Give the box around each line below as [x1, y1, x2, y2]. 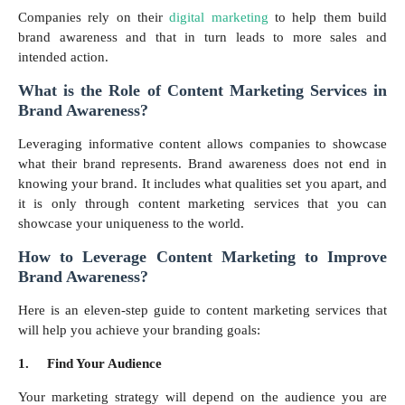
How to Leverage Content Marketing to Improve [18, 248, 387, 267]
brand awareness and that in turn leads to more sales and [18, 30, 387, 45]
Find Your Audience [47, 356, 165, 372]
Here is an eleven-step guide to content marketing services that [18, 303, 387, 318]
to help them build [268, 10, 388, 25]
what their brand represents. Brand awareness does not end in [18, 156, 387, 172]
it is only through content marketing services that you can [18, 196, 387, 212]
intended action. [18, 50, 112, 65]
